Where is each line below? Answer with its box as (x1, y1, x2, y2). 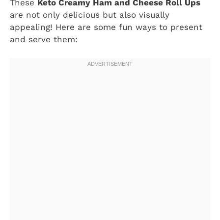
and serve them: (10, 34, 78, 45)
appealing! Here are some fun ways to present (10, 22, 202, 32)
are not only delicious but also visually (10, 10, 169, 20)
